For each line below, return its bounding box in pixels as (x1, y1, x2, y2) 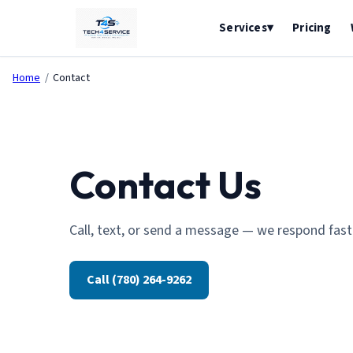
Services (219, 20, 267, 36)
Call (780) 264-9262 (87, 271, 191, 288)
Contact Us (69, 161, 262, 208)
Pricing (292, 19, 332, 36)
